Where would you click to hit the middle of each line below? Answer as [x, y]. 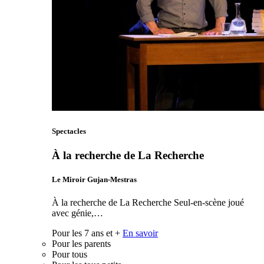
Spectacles [69, 131]
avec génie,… [77, 213]
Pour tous [70, 255]
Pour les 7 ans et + [86, 233]
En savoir [140, 233]
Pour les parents [81, 244]
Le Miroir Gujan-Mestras [94, 179]
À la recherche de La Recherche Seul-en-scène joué [148, 203]
